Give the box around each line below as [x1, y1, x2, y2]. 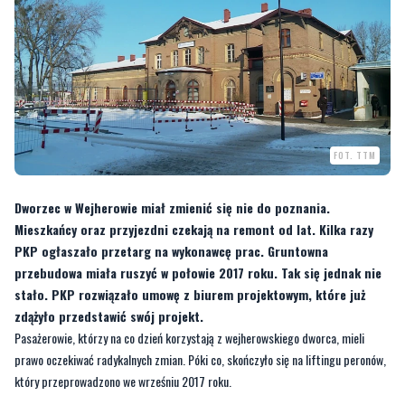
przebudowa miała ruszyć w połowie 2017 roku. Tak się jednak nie [14, 262, 381, 282]
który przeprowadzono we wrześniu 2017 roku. [14, 371, 231, 391]
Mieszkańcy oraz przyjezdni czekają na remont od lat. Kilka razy [14, 219, 373, 239]
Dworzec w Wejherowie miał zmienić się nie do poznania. [14, 197, 330, 217]
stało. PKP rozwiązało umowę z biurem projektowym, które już [14, 284, 365, 304]
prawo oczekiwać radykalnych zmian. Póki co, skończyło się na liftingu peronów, [14, 349, 386, 369]
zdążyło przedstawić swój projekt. [14, 306, 203, 325]
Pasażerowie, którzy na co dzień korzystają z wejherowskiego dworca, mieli [14, 327, 364, 347]
